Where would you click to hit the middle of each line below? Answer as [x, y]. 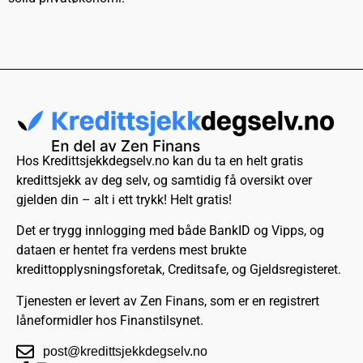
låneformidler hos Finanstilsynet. [110, 320]
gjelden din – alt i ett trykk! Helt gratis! [124, 199]
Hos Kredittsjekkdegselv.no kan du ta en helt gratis [160, 160]
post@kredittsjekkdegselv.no [125, 351]
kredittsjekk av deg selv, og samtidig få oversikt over [164, 180]
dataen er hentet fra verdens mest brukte [131, 250]
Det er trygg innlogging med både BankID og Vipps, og [170, 231]
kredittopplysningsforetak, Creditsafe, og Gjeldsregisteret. [179, 270]
